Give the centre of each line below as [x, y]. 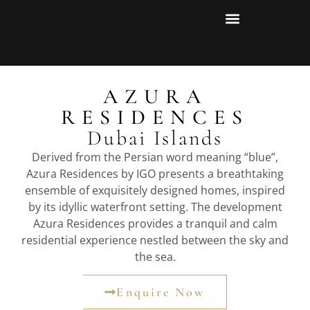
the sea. [155, 257]
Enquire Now [161, 292]
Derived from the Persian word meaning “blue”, [155, 157]
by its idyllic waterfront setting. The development [155, 207]
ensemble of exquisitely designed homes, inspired [155, 190]
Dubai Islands [155, 138]
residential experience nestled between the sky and [155, 240]
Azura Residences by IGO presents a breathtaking [155, 174]
